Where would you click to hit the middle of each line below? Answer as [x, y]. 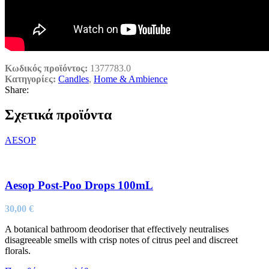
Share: [17, 89]
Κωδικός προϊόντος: [47, 68]
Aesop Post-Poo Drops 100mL [79, 186]
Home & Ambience [131, 79]
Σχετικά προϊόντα [58, 115]
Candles [74, 79]
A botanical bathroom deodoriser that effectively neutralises [117, 229]
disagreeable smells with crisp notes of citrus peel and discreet [121, 240]
